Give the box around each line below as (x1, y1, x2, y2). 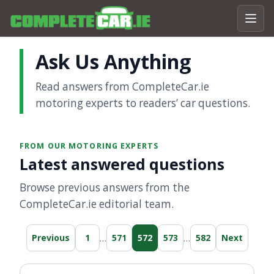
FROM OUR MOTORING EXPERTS (20, 141, 159, 152)
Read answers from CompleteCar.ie (35, 80, 209, 94)
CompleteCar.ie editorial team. (20, 197, 174, 212)
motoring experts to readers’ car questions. (35, 96, 250, 111)
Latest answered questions (20, 153, 224, 174)
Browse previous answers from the (20, 180, 190, 195)
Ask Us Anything (35, 48, 191, 75)
